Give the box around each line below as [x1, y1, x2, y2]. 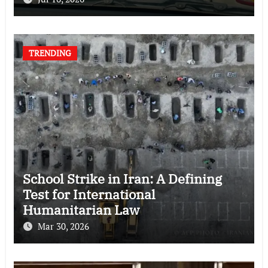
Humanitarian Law [22, 201, 139, 219]
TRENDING [28, 47, 71, 59]
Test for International [22, 185, 156, 203]
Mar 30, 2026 [37, 220, 89, 233]
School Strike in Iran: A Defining [22, 170, 222, 188]
